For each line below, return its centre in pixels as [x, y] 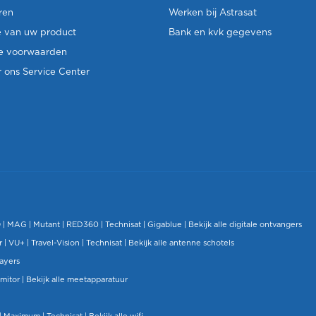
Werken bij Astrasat [213, 13]
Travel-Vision [55, 243]
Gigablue [165, 225]
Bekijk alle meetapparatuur [77, 280]
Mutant [47, 225]
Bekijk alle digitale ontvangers [245, 225]
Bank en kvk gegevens [220, 33]
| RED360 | [83, 225]
